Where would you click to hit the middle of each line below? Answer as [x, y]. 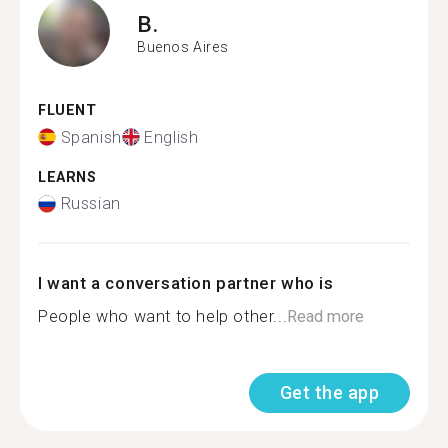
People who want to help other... [163, 316]
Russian [90, 203]
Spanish [91, 137]
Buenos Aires [183, 46]
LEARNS [67, 177]
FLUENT [67, 110]
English [171, 137]
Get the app [329, 392]
